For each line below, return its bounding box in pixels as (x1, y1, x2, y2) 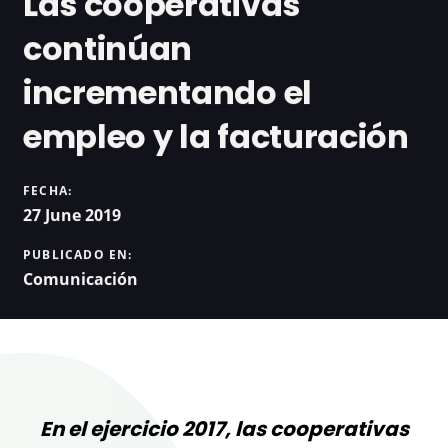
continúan (23, 26, 193, 72)
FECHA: (23, 181, 73, 199)
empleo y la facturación (23, 114, 409, 160)
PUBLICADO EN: (23, 245, 133, 263)
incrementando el (23, 70, 312, 116)
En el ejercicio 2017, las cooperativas (39, 414, 409, 443)
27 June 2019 (23, 203, 121, 226)
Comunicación (23, 267, 138, 290)
